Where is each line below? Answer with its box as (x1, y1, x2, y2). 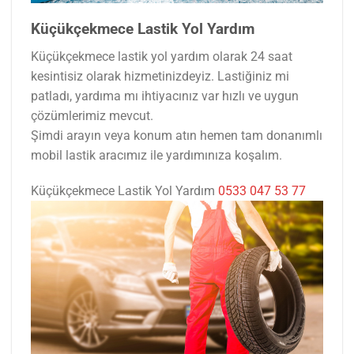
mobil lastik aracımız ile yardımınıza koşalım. (31, 147, 282, 163)
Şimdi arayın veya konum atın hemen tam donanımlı (31, 127, 322, 143)
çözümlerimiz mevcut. (31, 107, 153, 123)
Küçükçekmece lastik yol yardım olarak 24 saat (31, 48, 292, 64)
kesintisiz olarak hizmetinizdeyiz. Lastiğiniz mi (31, 68, 289, 84)
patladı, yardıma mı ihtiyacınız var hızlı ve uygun (31, 88, 299, 104)
